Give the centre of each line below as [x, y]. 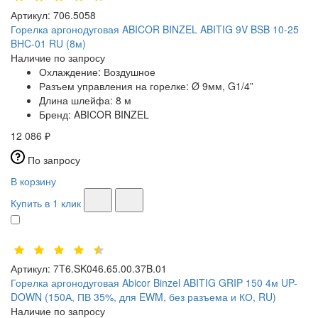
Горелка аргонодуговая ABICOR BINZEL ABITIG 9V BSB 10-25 [155, 29]
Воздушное [130, 72]
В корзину [33, 181]
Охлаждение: [71, 72]
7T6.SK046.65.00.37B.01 [110, 269]
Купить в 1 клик [46, 203]
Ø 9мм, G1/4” [223, 86]
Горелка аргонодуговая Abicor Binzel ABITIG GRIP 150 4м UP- [154, 283]
